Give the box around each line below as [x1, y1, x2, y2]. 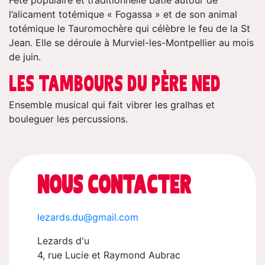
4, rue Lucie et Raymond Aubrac [37, 248, 180, 261]
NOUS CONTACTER [37, 174, 191, 193]
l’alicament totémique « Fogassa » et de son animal [9, 8, 237, 20]
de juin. [9, 50, 41, 63]
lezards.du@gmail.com [37, 211, 138, 223]
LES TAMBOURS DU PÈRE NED [9, 75, 221, 91]
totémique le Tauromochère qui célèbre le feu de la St [9, 22, 250, 34]
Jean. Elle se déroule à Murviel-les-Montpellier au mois [9, 36, 254, 49]
